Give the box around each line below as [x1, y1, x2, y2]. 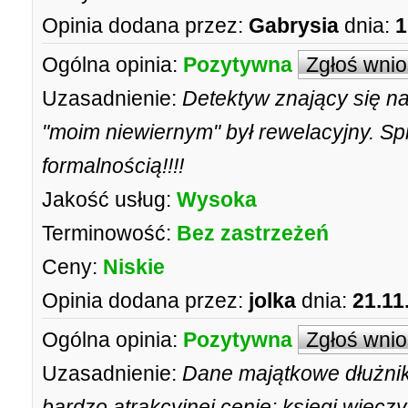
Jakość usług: [42, 188, 171, 211]
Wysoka [177, 188, 257, 211]
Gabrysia [249, 14, 339, 37]
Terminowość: [42, 221, 171, 245]
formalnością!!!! [42, 154, 184, 178]
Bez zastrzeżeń [177, 221, 329, 245]
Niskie [103, 255, 165, 279]
